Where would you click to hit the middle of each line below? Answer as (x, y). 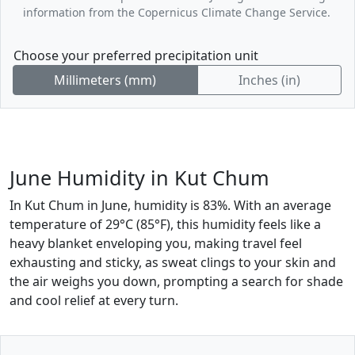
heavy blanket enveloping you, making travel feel (156, 243)
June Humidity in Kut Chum (139, 177)
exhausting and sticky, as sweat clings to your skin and (173, 262)
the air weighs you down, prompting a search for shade (176, 281)
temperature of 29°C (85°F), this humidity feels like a (165, 224)
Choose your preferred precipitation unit (136, 55)
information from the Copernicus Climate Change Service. (177, 12)
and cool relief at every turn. (94, 300)
